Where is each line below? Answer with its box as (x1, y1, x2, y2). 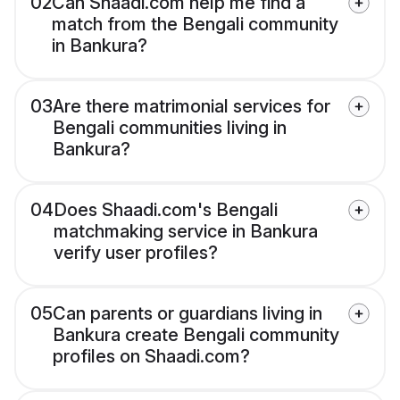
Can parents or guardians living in (53, 303, 322, 325)
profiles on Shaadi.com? (53, 346, 250, 368)
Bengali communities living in (53, 117, 287, 139)
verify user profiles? (54, 242, 218, 264)
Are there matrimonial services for (53, 96, 330, 118)
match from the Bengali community (52, 13, 338, 36)
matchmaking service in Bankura (54, 221, 318, 243)
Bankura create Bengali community (53, 324, 339, 346)
